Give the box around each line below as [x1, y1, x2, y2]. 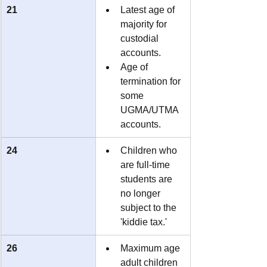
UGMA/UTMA [120, 104, 181, 115]
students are [120, 173, 175, 184]
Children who [120, 145, 179, 156]
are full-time [120, 159, 172, 170]
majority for [120, 18, 169, 29]
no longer [120, 188, 163, 198]
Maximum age [120, 243, 182, 253]
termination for [120, 76, 183, 86]
